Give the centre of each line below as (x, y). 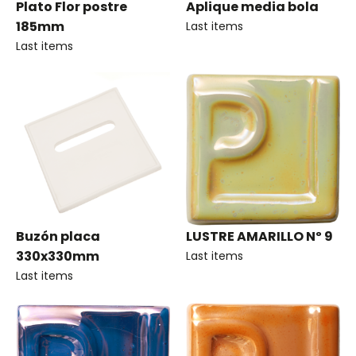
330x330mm (58, 256)
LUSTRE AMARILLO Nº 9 (259, 236)
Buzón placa (58, 236)
